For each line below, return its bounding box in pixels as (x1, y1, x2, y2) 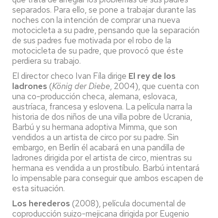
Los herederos (12, 198, 70, 209)
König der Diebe (52, 80, 110, 91)
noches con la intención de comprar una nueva (12, 14, 180, 25)
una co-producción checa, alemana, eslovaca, (12, 91, 177, 102)
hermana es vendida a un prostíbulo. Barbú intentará (12, 162, 200, 173)
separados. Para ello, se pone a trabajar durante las (12, 4, 196, 15)
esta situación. (12, 182, 65, 194)
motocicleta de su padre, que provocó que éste (12, 45, 183, 56)
